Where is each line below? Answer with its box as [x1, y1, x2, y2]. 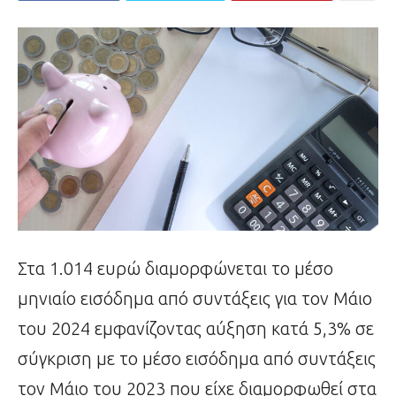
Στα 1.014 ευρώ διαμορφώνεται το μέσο [18, 258, 333, 279]
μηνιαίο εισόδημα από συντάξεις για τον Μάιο [18, 288, 372, 309]
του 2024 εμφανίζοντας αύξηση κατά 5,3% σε [18, 318, 374, 339]
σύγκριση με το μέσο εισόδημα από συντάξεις [18, 348, 376, 369]
